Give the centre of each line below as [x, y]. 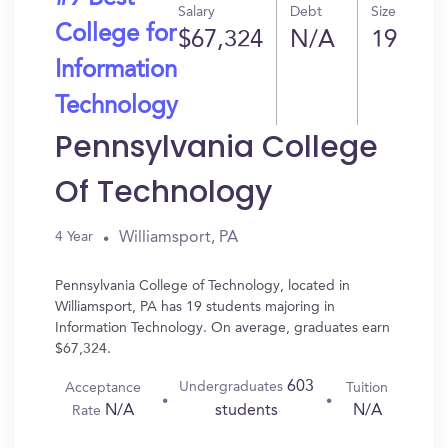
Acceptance [103, 387]
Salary [196, 12]
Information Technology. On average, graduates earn [222, 328]
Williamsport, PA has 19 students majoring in [195, 307]
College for [115, 35]
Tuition [367, 387]
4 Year [74, 237]
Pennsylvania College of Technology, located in [202, 286]
